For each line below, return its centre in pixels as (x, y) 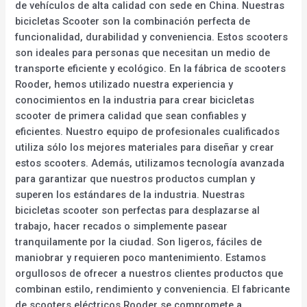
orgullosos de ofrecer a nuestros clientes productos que (149, 273)
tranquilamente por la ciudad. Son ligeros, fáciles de (139, 242)
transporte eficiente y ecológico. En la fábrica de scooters (151, 68)
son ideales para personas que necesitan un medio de (143, 52)
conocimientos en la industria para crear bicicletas (135, 100)
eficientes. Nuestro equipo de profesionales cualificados (148, 131)
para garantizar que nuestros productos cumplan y (135, 179)
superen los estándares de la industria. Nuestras (130, 194)
